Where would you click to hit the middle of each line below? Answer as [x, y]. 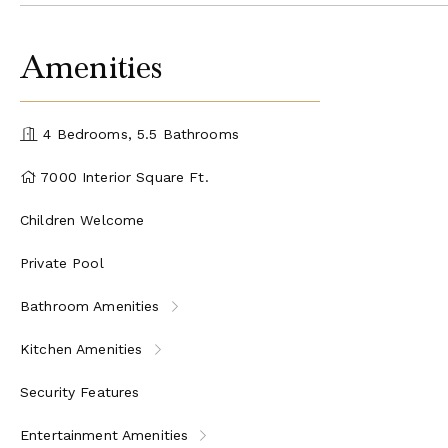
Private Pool [62, 262]
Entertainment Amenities [104, 434]
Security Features [80, 391]
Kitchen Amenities [81, 348]
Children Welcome [82, 219]
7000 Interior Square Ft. [122, 176]
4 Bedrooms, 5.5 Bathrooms [138, 133]
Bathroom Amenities [90, 305]
